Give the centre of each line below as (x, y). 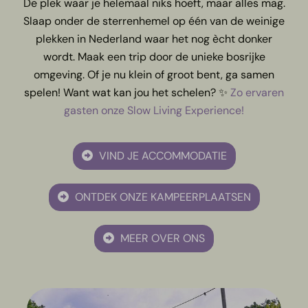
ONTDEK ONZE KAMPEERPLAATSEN (161, 197)
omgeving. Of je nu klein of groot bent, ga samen (154, 74)
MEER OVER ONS (161, 239)
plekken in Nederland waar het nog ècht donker (154, 38)
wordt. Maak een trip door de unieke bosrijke (154, 56)
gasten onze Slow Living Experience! (154, 110)
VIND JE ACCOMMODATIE (161, 155)
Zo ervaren (257, 92)
